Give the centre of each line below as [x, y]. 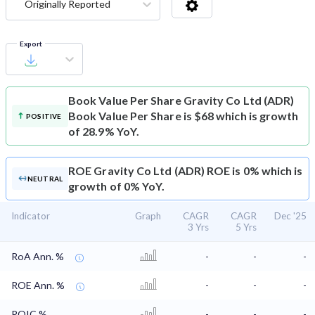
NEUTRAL [45, 179]
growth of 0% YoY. [117, 186]
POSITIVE [44, 116]
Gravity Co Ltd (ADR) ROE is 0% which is [198, 171]
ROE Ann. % [38, 285]
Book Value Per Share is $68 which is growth [184, 116]
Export [31, 44]
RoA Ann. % [38, 257]
